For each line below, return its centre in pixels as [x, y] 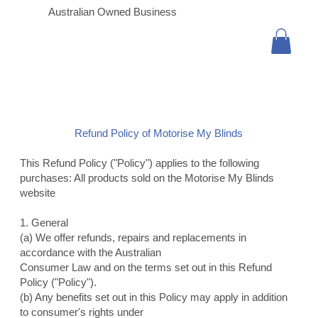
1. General [44, 223]
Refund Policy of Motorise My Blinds [159, 133]
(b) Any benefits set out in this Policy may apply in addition [153, 297]
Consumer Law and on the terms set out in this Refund [146, 268]
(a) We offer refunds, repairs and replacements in [133, 238]
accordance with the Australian [90, 253]
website [37, 193]
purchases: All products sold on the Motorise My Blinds [147, 178]
